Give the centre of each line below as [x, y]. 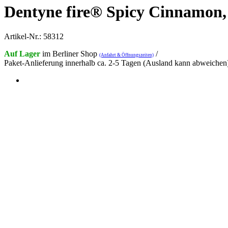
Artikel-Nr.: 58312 [34, 37]
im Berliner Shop [70, 54]
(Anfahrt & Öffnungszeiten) [126, 55]
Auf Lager [22, 54]
